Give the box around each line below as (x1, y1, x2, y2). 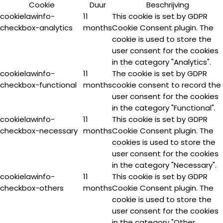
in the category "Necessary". (112, 160, 217, 170)
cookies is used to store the (112, 137, 216, 147)
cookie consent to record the (112, 80, 221, 90)
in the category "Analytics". (112, 57, 211, 67)
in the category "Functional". (112, 103, 216, 113)
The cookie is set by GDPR (112, 68, 207, 79)
